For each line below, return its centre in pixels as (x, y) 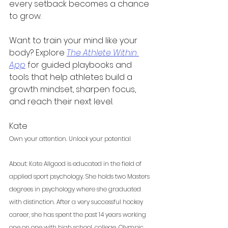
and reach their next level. (61, 102)
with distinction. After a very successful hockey (77, 202)
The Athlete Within (103, 53)
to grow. (25, 16)
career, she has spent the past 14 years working (78, 215)
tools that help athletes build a (72, 77)
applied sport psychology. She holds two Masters (80, 177)
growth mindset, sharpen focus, (74, 90)
